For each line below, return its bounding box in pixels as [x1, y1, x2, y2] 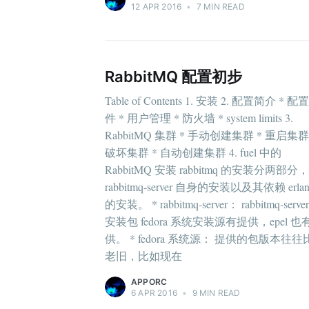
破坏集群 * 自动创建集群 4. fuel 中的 [105, 145, 281, 160]
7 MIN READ [194, 1, 245, 12]
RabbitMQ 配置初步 [105, 68, 242, 86]
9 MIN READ [190, 288, 241, 299]
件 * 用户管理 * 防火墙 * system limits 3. [105, 110, 293, 126]
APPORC [131, 277, 168, 288]
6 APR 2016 [131, 288, 177, 299]
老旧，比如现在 [105, 248, 182, 263]
